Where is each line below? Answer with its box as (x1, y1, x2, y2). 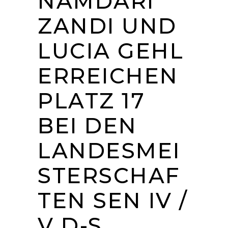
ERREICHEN (38, 62, 179, 89)
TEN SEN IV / (38, 187, 188, 214)
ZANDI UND (38, 12, 177, 39)
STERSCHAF (38, 162, 181, 189)
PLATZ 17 (38, 87, 146, 114)
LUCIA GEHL (38, 37, 184, 64)
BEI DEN (38, 112, 137, 139)
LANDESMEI (38, 137, 181, 164)
